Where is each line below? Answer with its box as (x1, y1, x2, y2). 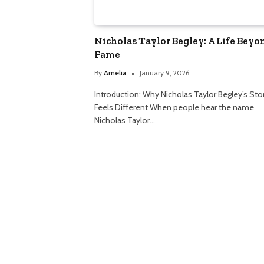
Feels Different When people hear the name (94, 102, 254, 113)
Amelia (104, 68, 126, 78)
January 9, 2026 (140, 68, 189, 78)
